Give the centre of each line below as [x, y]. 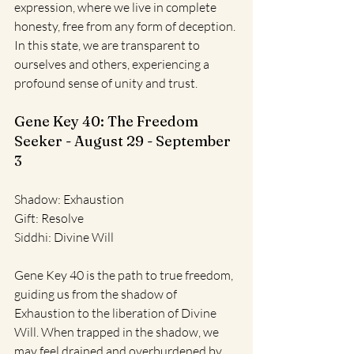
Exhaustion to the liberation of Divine [117, 313]
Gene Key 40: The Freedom [108, 121]
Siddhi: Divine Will [64, 237]
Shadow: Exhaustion [69, 199]
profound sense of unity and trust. [106, 83]
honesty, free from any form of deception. [126, 26]
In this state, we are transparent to [108, 45]
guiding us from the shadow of [97, 294]
